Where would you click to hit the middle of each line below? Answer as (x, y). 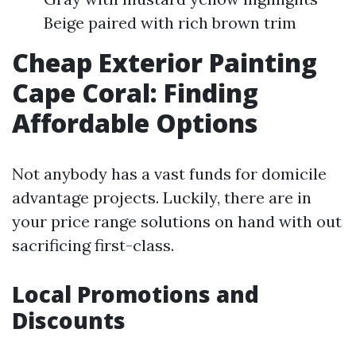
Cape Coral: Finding (135, 93)
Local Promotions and (135, 294)
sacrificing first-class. (93, 245)
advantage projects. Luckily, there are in (162, 197)
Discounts (69, 320)
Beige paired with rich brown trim (170, 23)
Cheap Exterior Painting (164, 62)
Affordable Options (135, 123)
